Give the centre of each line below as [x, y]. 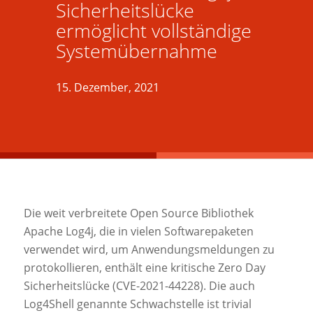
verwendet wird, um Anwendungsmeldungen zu [149, 249]
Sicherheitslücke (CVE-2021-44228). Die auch [139, 285]
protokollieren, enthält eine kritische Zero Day [144, 267]
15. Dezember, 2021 [108, 87]
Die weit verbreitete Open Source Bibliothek [138, 213]
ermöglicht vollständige [154, 30]
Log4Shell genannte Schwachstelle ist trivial [137, 304]
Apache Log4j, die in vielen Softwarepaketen [138, 231]
